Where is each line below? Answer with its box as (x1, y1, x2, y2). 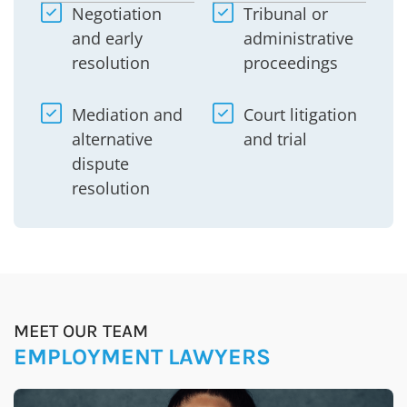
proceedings (243, 51, 338, 74)
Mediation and (71, 103, 183, 125)
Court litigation (243, 103, 357, 125)
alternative (71, 127, 153, 150)
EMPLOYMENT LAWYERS (14, 342, 271, 370)
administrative (243, 26, 353, 49)
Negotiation (71, 2, 162, 25)
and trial (243, 127, 307, 150)
